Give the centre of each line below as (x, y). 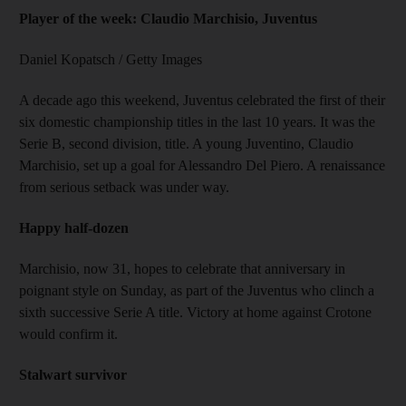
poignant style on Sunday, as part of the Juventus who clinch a (197, 290)
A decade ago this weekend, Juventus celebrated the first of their (202, 100)
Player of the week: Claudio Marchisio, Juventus (168, 18)
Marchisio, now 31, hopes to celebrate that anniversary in (182, 268)
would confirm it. (68, 333)
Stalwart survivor (73, 374)
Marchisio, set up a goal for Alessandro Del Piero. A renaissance (202, 165)
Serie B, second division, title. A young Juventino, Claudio (186, 143)
